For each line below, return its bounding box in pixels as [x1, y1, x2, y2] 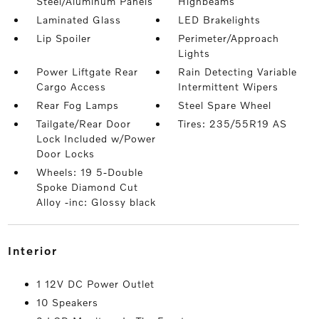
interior [12, 244, 58, 257]
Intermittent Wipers [178, 80, 279, 93]
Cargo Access [36, 80, 106, 93]
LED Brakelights [178, 14, 261, 26]
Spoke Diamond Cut [36, 181, 138, 193]
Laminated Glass [36, 14, 121, 26]
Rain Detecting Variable [178, 66, 298, 78]
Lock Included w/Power [36, 132, 156, 145]
